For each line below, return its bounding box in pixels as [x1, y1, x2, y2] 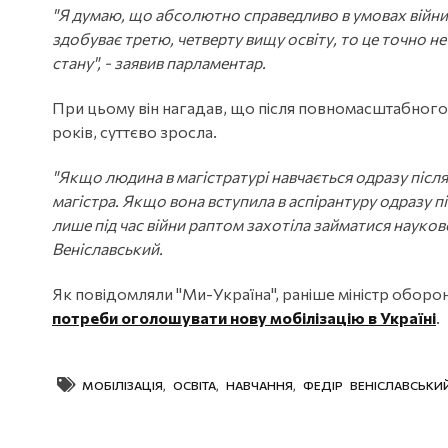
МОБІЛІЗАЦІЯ [82, 377, 163, 392]
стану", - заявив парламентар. [52, 52, 266, 72]
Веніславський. [52, 238, 163, 258]
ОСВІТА [173, 377, 216, 392]
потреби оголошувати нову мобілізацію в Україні [52, 307, 436, 327]
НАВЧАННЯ [226, 377, 293, 392]
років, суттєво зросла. [52, 121, 217, 141]
